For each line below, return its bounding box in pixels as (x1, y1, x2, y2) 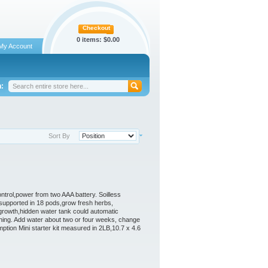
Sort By (48, 132, 70, 139)
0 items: (76, 36, 103, 43)
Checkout (83, 25, 110, 32)
